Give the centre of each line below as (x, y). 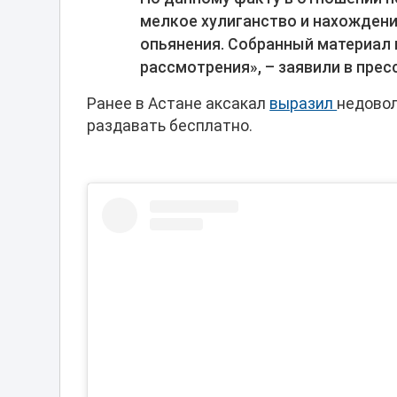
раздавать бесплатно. (172, 126)
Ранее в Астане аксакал (179, 104)
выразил (304, 104)
